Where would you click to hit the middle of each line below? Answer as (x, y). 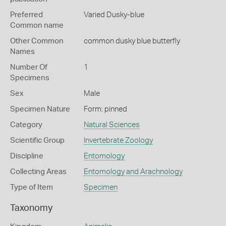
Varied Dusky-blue (114, 15)
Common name (37, 25)
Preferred (26, 15)
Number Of (29, 67)
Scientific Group (37, 140)
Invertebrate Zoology (118, 140)
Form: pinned (105, 109)
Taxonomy (31, 208)
